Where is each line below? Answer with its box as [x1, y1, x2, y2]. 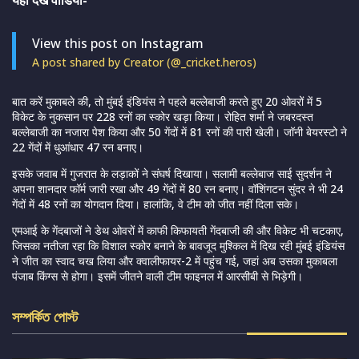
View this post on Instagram [32, 34, 204, 53]
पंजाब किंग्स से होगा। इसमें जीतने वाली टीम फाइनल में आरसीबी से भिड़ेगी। [12, 268, 303, 284]
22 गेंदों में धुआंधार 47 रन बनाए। [12, 139, 143, 155]
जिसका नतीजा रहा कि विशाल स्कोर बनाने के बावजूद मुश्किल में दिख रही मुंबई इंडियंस [12, 238, 345, 254]
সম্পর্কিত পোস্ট [12, 307, 79, 327]
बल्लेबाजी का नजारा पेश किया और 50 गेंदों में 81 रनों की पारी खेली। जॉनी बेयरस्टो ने [12, 124, 347, 140]
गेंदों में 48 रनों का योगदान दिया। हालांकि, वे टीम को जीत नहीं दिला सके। [12, 196, 299, 212]
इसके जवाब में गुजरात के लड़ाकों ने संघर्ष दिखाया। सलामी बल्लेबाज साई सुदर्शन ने [12, 166, 332, 182]
